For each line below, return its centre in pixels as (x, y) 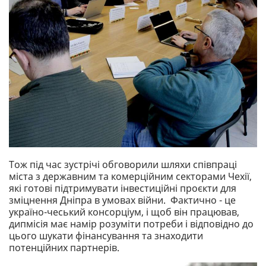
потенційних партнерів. (64, 248)
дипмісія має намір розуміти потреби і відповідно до (131, 224)
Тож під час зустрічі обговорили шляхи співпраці (123, 165)
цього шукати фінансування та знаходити (106, 236)
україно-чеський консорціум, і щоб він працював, (124, 212)
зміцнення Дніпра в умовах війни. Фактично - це (122, 200)
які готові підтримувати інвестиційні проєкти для (123, 189)
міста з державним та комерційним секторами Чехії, (130, 177)
